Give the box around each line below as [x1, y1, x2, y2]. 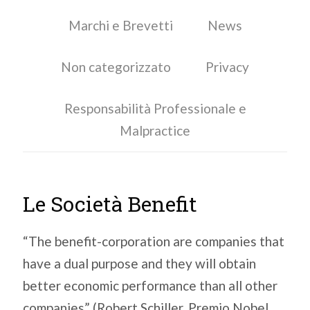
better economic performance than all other [23, 277, 277, 293]
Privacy [206, 59, 249, 75]
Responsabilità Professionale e [64, 100, 246, 116]
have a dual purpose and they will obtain [23, 255, 256, 271]
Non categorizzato [61, 59, 171, 75]
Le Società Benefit [23, 190, 197, 217]
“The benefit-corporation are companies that [23, 233, 284, 249]
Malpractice [120, 122, 190, 138]
